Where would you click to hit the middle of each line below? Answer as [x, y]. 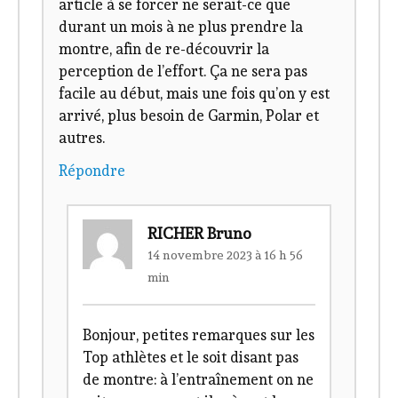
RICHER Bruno [200, 233]
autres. [82, 137]
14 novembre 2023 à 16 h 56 [226, 255]
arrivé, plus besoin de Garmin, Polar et [189, 115]
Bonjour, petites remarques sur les [199, 335]
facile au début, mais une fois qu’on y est [195, 93]
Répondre [92, 171]
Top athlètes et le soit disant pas [191, 358]
